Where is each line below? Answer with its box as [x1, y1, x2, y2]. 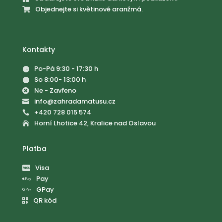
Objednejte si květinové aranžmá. [35, 4, 143, 14]
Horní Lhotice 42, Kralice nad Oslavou [34, 118, 156, 128]
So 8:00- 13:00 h [34, 75, 86, 85]
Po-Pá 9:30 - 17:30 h [34, 64, 98, 74]
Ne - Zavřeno [34, 86, 76, 96]
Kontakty [22, 45, 55, 55]
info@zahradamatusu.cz [34, 97, 115, 107]
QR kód [33, 196, 56, 206]
